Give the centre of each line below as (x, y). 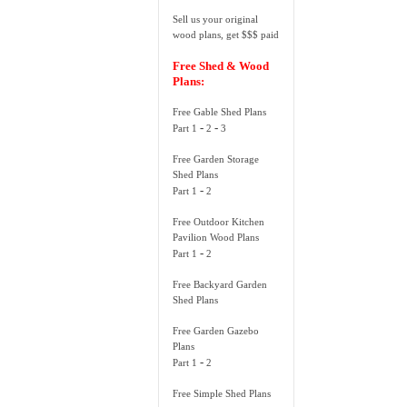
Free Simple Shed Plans (222, 394)
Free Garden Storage (216, 159)
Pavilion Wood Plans (216, 238)
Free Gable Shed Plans (220, 112)
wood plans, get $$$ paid (226, 35)
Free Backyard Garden (220, 285)
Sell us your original (216, 20)
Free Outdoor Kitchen (219, 222)
